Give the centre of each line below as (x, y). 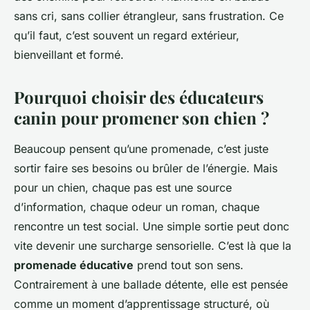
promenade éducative (74, 265)
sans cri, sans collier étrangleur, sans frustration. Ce (149, 16)
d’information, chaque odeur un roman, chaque (137, 207)
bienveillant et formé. (69, 55)
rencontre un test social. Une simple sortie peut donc (152, 227)
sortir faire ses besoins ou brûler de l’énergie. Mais (146, 168)
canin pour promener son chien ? (142, 118)
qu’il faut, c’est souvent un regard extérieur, (127, 36)
